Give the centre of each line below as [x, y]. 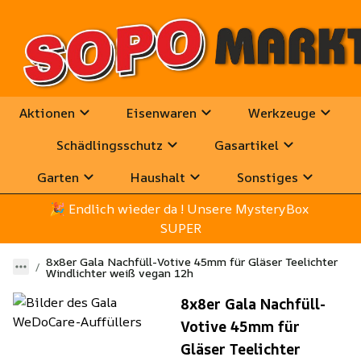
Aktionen [47, 113]
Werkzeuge [282, 113]
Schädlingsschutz [110, 145]
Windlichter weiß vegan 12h [120, 272]
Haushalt [158, 177]
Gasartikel [247, 145]
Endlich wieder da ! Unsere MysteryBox [187, 209]
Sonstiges [268, 177]
